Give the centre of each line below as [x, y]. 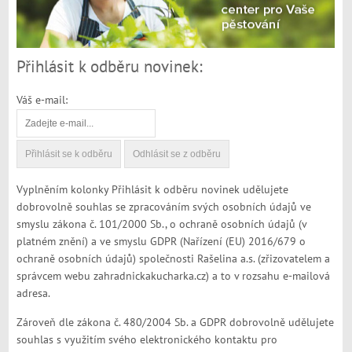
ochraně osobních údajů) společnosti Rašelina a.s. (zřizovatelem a [174, 259]
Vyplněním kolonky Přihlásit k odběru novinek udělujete [153, 190]
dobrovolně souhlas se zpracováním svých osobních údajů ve [164, 207]
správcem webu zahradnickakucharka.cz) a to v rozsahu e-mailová [174, 277]
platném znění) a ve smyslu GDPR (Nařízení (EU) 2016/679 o [161, 242]
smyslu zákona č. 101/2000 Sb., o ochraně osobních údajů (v [162, 225]
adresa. [34, 294]
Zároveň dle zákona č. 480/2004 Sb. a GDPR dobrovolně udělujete [176, 323]
